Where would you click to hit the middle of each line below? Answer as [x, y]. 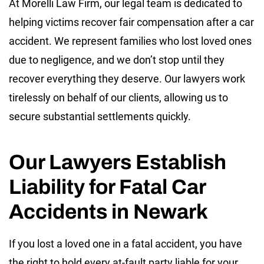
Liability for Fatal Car [107, 187]
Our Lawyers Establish [118, 162]
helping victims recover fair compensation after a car [131, 22]
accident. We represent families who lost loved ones [130, 41]
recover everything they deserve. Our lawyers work [127, 78]
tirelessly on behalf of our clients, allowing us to [118, 97]
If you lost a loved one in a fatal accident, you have [126, 243]
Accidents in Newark [108, 211]
